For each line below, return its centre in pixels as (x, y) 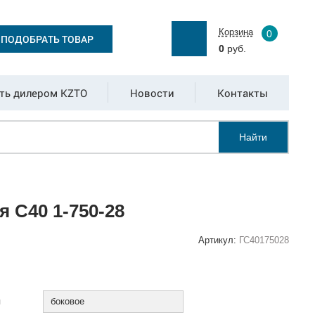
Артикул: (219, 240)
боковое (68, 301)
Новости (152, 93)
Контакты (242, 93)
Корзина (236, 32)
